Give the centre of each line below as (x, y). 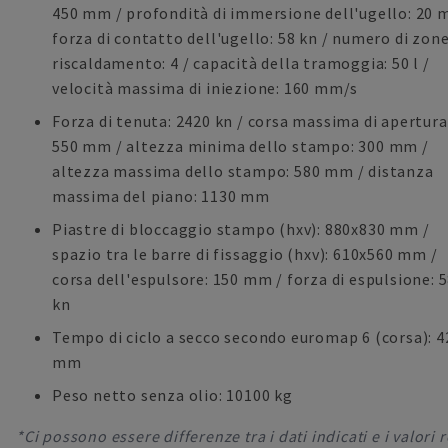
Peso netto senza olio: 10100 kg (172, 395)
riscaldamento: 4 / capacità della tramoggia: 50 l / (241, 63)
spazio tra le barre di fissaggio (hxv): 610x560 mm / (245, 254)
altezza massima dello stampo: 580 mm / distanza (243, 171)
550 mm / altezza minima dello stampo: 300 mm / (240, 146)
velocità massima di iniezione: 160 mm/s (205, 88)
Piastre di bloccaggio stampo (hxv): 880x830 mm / (241, 229)
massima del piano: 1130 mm (161, 196)
